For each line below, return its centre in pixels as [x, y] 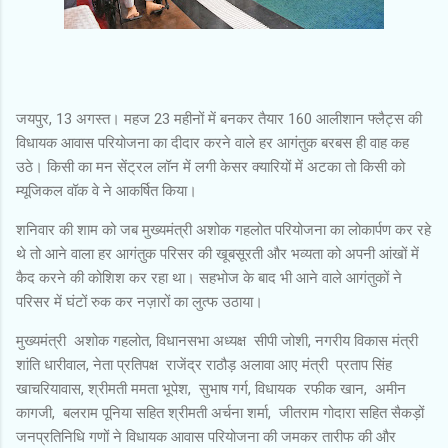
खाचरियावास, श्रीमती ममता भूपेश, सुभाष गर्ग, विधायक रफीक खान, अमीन [211, 388]
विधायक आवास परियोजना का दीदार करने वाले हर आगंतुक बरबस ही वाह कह [212, 142]
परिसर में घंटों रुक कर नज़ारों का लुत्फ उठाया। [139, 301]
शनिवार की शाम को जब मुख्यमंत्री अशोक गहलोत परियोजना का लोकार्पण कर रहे [223, 229]
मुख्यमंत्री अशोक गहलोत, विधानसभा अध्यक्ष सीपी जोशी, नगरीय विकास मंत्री [219, 340]
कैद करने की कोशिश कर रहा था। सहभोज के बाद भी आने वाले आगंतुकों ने [209, 277]
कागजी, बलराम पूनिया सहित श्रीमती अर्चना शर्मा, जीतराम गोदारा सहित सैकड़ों [220, 412]
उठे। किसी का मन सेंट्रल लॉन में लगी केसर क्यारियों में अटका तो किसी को [210, 166]
